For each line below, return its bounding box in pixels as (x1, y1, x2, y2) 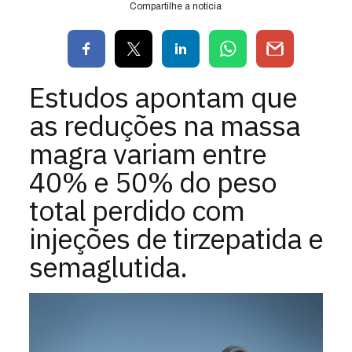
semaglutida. (28, 247, 187, 285)
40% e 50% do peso (28, 163, 277, 200)
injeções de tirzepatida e (28, 219, 323, 257)
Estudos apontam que (28, 78, 297, 115)
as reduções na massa (28, 106, 300, 144)
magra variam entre (28, 134, 266, 172)
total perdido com (28, 191, 244, 229)
